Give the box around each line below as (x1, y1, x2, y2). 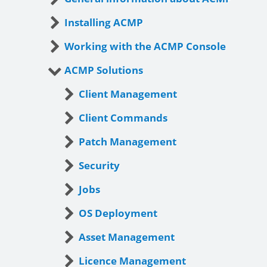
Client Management (79, 87, 177, 101)
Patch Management (79, 135, 176, 148)
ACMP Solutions (64, 63, 143, 77)
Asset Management (79, 230, 175, 244)
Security (79, 159, 120, 172)
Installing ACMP (64, 15, 143, 29)
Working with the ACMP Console (64, 39, 226, 53)
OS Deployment (79, 206, 157, 220)
